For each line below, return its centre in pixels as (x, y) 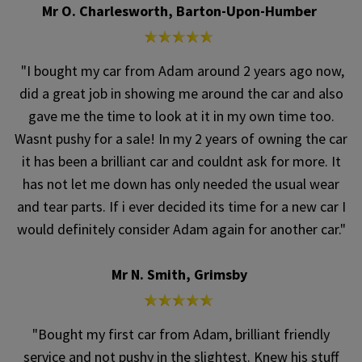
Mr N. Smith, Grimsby (181, 275)
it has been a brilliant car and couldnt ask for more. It (181, 162)
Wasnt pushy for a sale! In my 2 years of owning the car (181, 139)
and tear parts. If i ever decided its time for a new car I (181, 207)
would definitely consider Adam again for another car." (181, 229)
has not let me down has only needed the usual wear (181, 184)
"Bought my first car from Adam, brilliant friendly (181, 335)
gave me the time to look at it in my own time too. (181, 116)
